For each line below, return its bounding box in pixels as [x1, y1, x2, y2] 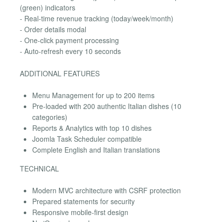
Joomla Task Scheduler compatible [32, 133, 142, 144]
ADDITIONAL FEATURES [20, 68, 100, 78]
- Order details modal [20, 24, 86, 35]
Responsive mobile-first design [32, 207, 128, 218]
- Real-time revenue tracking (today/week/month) [20, 13, 173, 24]
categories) [32, 111, 67, 122]
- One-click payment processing [20, 35, 119, 46]
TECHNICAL [20, 163, 59, 173]
